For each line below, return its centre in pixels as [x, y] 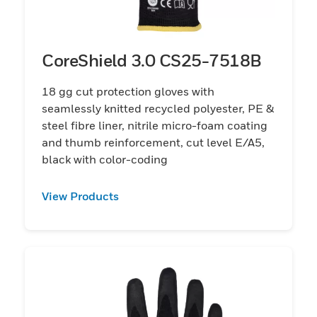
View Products [80, 196]
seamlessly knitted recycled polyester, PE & [158, 108]
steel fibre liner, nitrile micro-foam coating [155, 125]
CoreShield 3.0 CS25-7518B [152, 60]
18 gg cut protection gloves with [128, 91]
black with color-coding [105, 159]
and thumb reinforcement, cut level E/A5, [153, 142]
